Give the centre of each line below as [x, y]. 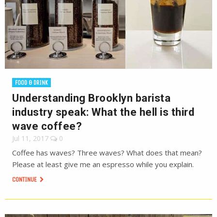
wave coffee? [47, 126]
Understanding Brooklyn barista [91, 98]
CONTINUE [25, 179]
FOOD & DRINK [31, 83]
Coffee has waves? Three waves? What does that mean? [107, 153]
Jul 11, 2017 [30, 138]
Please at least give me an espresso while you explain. [103, 164]
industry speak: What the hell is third [103, 112]
